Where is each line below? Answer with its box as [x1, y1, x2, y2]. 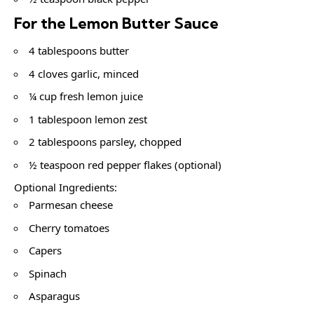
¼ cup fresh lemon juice [29, 89, 143, 104]
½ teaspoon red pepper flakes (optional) [29, 157, 221, 172]
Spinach [29, 266, 67, 280]
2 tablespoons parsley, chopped [29, 135, 182, 149]
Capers [29, 243, 62, 258]
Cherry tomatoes [29, 220, 109, 235]
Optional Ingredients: [14, 180, 117, 195]
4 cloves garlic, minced [29, 66, 139, 81]
